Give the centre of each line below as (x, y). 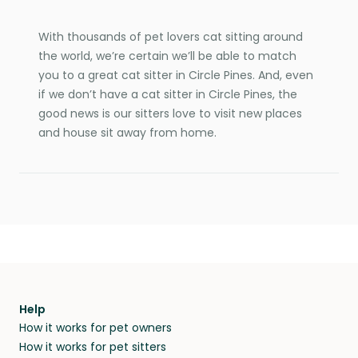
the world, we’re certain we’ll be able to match (167, 56)
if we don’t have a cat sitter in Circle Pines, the (168, 94)
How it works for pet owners (95, 327)
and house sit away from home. (127, 132)
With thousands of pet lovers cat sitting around (171, 36)
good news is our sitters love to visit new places (170, 113)
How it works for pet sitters (93, 346)
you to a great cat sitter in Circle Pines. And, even (176, 75)
